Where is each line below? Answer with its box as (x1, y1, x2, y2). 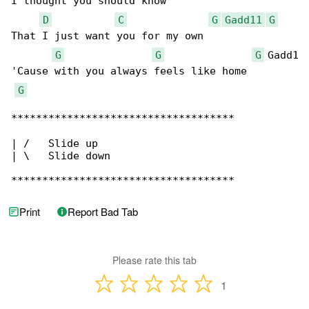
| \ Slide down (11, 150, 110, 163)
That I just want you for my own (11, 30, 203, 43)
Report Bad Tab (68, 204, 138, 219)
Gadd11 (224, 13, 262, 26)
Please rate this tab (112, 253, 197, 268)
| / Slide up (11, 137, 98, 150)
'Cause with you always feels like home (11, 65, 247, 78)
